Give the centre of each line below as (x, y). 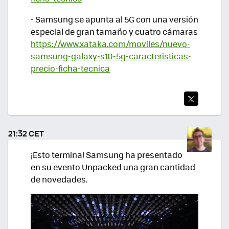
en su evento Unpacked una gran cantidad (113, 167)
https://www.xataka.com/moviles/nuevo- (110, 43)
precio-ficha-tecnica (70, 68)
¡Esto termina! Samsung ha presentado (107, 154)
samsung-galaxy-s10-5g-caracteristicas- (111, 56)
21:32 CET (26, 133)
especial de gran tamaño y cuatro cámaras (114, 31)
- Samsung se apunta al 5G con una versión (114, 19)
